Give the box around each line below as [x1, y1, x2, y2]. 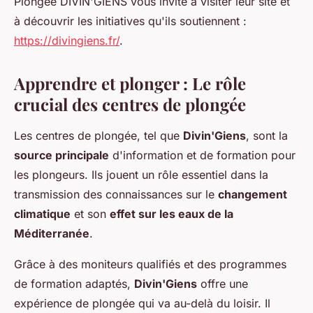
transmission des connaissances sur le [14, 187, 218, 202]
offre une [197, 277, 248, 291]
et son [71, 207, 110, 221]
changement [218, 187, 287, 202]
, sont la [246, 129, 288, 143]
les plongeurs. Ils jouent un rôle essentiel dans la [14, 168, 268, 182]
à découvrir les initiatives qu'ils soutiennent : [14, 14, 247, 29]
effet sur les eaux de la [110, 207, 233, 221]
